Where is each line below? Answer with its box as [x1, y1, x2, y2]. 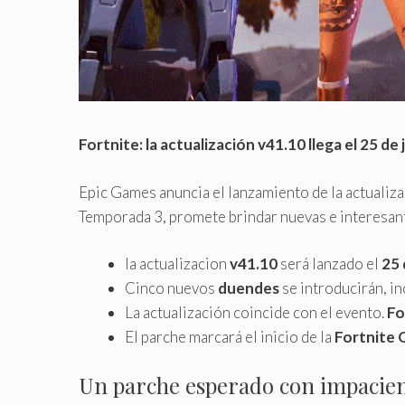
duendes [218, 278, 279, 298]
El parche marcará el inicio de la [125, 327, 334, 347]
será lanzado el [278, 254, 381, 274]
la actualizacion [125, 254, 230, 274]
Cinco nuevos [125, 278, 218, 298]
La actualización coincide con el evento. [125, 303, 387, 323]
